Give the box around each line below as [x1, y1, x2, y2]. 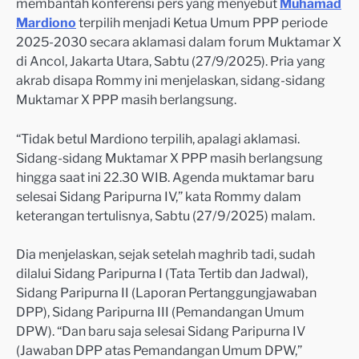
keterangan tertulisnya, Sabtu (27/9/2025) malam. [16, 208, 315, 224]
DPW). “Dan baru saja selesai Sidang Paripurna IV [16, 323, 305, 340]
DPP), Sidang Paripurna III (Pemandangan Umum [16, 304, 305, 321]
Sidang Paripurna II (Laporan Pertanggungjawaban [16, 284, 317, 301]
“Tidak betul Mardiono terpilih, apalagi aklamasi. [16, 131, 300, 147]
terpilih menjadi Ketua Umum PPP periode [79, 14, 328, 30]
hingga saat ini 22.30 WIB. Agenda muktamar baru [16, 169, 314, 185]
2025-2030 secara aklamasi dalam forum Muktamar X [16, 34, 341, 50]
